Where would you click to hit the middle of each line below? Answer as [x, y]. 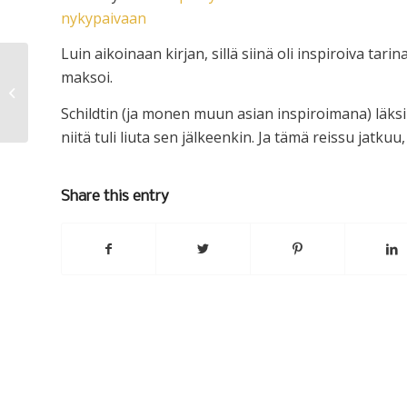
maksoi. [87, 78]
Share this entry [115, 196]
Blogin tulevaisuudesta [95, 91]
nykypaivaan [104, 18]
